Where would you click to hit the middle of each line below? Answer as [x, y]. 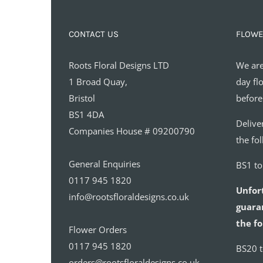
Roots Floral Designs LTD [119, 65]
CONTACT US [94, 34]
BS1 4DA [86, 114]
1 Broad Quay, [98, 81]
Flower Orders [98, 229]
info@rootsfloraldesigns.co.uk [129, 196]
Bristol [82, 98]
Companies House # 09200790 [132, 131]
